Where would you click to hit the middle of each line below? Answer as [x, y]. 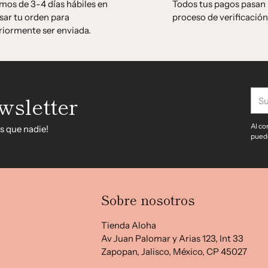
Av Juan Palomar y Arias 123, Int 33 [173, 238]
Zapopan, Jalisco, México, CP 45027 [174, 252]
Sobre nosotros [148, 199]
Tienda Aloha [129, 225]
